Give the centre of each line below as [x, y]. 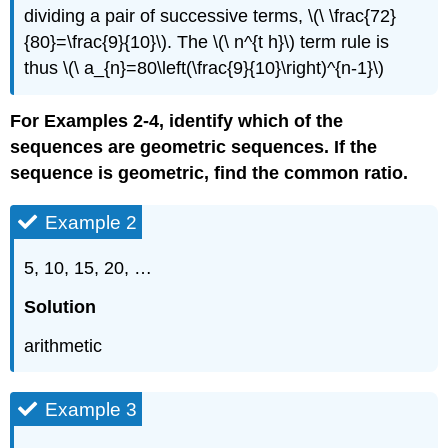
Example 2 [91, 223]
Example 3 [91, 409]
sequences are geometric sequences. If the [194, 147]
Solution [60, 306]
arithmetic [63, 345]
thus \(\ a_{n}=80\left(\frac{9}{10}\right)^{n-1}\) [204, 68]
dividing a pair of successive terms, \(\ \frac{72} [210, 16]
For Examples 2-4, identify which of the [177, 121]
